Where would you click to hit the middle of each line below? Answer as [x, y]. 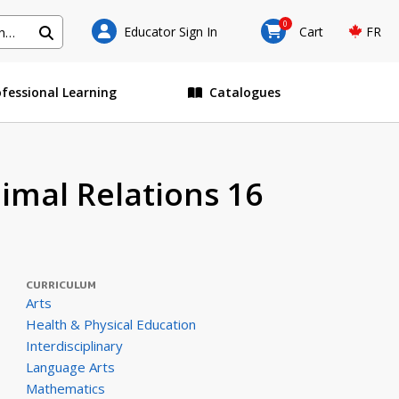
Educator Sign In [170, 31]
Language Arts [70, 367]
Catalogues [245, 92]
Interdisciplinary [74, 346]
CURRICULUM [61, 285]
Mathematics [65, 388]
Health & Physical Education [110, 324]
